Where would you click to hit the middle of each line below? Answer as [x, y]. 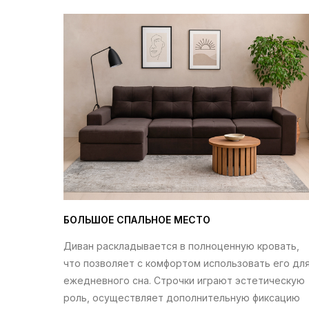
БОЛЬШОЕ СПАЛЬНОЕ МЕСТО [137, 220]
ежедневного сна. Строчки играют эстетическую [184, 280]
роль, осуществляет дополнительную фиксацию [182, 298]
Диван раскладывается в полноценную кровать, [181, 246]
